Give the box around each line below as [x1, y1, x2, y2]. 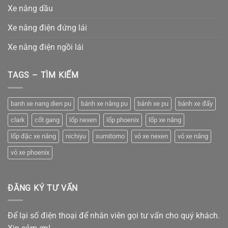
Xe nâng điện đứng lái [8, 23, 87, 33]
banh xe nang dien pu [11, 99, 71, 107]
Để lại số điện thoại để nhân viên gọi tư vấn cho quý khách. [8, 211, 220, 221]
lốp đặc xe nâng [11, 132, 56, 140]
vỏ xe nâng [178, 132, 208, 140]
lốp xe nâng [149, 116, 181, 124]
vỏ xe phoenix [11, 148, 49, 156]
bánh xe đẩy [178, 99, 213, 107]
